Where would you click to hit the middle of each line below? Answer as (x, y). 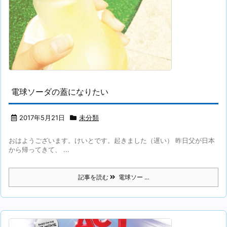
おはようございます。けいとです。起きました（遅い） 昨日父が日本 (112, 140)
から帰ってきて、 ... (39, 149)
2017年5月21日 (42, 118)
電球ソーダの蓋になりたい (60, 92)
